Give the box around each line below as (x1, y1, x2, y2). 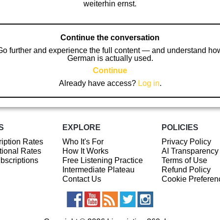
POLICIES (161, 123, 198, 132)
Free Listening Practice (62, 156, 143, 165)
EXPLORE (62, 123, 101, 132)
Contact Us (62, 174, 101, 183)
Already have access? (58, 79, 138, 87)
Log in (137, 79, 160, 87)
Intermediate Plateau (62, 165, 135, 174)
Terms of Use (161, 156, 207, 165)
